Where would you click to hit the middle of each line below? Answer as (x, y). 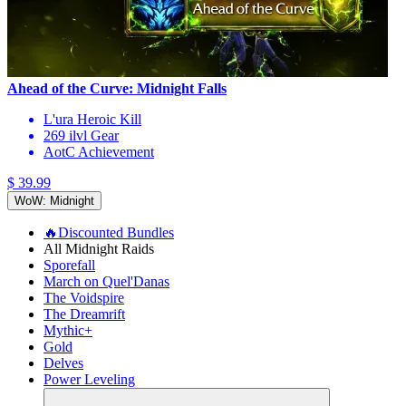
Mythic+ (68, 330)
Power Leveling (89, 379)
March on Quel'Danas (106, 281)
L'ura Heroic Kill (92, 119)
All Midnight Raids (99, 248)
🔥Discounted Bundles (109, 232)
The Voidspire (84, 297)
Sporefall (69, 265)
